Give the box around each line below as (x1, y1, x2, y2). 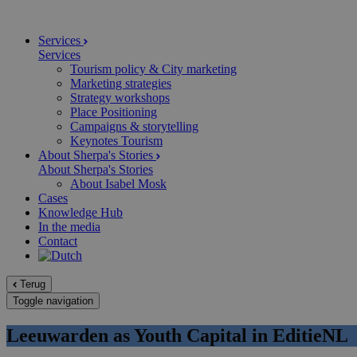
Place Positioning (70, 105, 157, 119)
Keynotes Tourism (70, 134, 163, 147)
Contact (38, 234, 77, 248)
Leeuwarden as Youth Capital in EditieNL (6, 324, 348, 346)
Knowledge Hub (38, 206, 123, 219)
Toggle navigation (13, 295, 93, 307)
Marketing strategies (70, 76, 171, 90)
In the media (38, 220, 100, 233)
